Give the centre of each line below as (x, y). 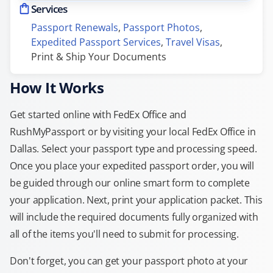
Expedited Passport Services (96, 42)
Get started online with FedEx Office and (98, 115)
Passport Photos (161, 27)
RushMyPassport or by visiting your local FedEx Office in (133, 132)
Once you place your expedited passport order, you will (132, 166)
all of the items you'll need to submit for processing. (124, 234)
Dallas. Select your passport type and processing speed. (133, 149)
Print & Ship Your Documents (99, 57)
